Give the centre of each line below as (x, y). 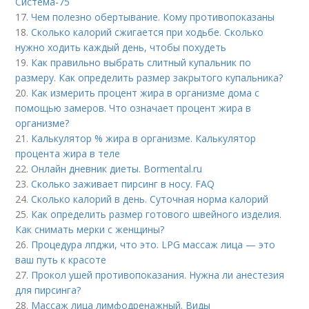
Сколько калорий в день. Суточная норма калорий (150, 199)
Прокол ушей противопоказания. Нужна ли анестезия (158, 275)
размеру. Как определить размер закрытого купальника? (149, 78)
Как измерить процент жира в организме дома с (146, 93)
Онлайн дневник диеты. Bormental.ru (117, 169)
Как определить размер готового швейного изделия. (157, 215)
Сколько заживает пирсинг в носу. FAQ (123, 184)
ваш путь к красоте (61, 260)
